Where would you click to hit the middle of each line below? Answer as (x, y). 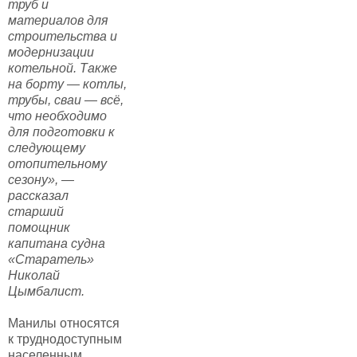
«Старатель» (51, 259)
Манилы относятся (64, 323)
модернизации (51, 52)
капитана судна (57, 243)
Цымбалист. (46, 291)
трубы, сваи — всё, (66, 100)
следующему (47, 147)
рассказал (38, 195)
